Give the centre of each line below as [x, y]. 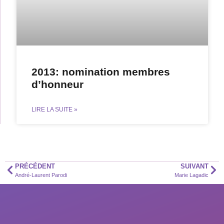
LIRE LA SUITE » [54, 109]
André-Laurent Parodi [41, 175]
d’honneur [57, 84]
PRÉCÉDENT [35, 166]
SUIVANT [194, 166]
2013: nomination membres [101, 71]
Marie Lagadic [191, 175]
